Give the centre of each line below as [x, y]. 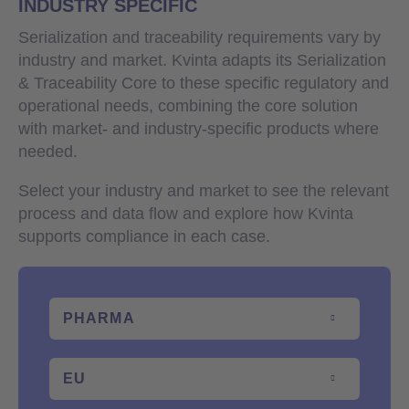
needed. [48, 151]
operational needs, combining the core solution [188, 105]
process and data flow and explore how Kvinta [186, 213]
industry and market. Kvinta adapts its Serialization [202, 60]
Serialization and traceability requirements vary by [199, 37]
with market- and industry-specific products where [199, 128]
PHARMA [99, 318]
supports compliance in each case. [144, 236]
